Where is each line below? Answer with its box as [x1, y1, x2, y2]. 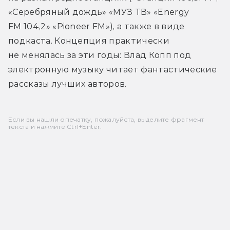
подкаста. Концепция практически [8, 35, 169, 46]
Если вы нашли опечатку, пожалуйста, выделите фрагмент [8, 115, 204, 123]
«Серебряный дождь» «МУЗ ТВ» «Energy [8, 7, 189, 17]
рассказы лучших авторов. [8, 79, 127, 89]
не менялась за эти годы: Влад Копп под [8, 50, 191, 60]
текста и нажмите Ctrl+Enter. [8, 122, 102, 130]
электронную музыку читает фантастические [8, 64, 217, 74]
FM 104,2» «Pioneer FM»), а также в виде [8, 21, 185, 31]
